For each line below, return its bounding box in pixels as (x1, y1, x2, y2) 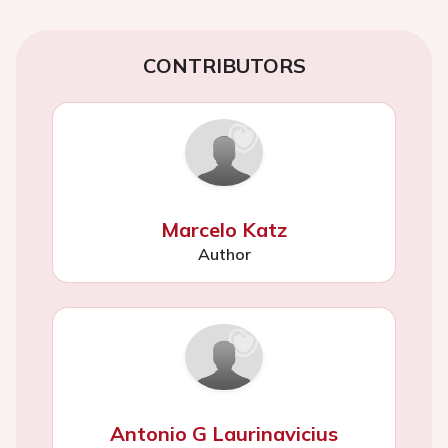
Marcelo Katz (161, 216, 287, 242)
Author (197, 243, 251, 264)
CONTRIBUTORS (142, 53, 306, 79)
